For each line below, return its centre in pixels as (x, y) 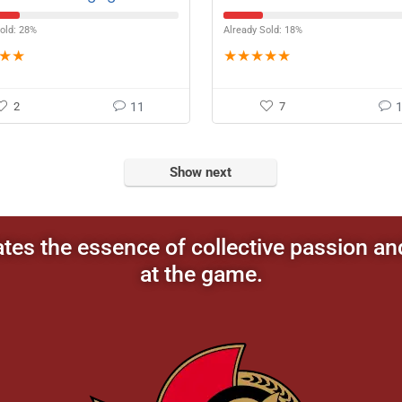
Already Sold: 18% (262, 30)
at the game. (201, 274)
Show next (200, 172)
